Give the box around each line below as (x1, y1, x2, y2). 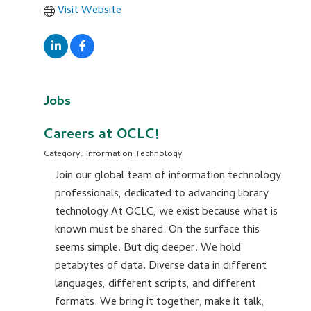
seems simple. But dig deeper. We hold (55, 239, 241, 258)
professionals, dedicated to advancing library (55, 185, 269, 203)
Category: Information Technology (44, 146, 183, 162)
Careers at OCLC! (44, 124, 158, 147)
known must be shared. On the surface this (55, 221, 260, 239)
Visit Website (58, 1, 121, 20)
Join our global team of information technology (55, 167, 281, 185)
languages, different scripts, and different (55, 275, 256, 294)
